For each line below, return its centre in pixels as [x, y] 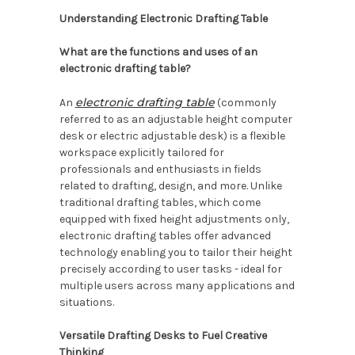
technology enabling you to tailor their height [176, 252]
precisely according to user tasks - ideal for [170, 269]
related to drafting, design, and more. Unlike [170, 186]
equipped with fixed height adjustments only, [174, 219]
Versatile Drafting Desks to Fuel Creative [163, 336]
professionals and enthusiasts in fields [160, 169]
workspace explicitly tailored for [141, 153]
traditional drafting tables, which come [160, 202]
